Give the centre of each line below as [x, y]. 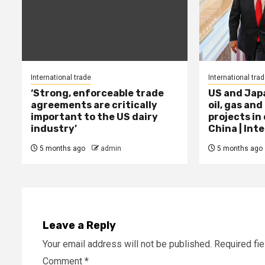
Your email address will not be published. [127, 244]
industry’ [54, 128]
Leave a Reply [79, 225]
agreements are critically [94, 105]
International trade [61, 77]
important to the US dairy [94, 117]
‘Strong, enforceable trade [97, 93]
